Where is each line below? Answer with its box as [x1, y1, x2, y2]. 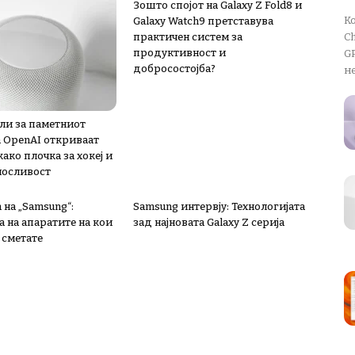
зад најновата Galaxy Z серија [133, 216, 284, 228]
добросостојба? [133, 63, 216, 74]
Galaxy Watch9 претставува [133, 15, 273, 27]
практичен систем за [133, 31, 242, 43]
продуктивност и [133, 47, 226, 59]
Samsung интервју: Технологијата [133, 200, 305, 212]
